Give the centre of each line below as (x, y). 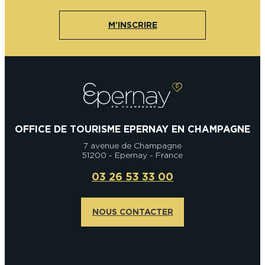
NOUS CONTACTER (132, 212)
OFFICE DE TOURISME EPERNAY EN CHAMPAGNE (132, 129)
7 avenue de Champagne (132, 145)
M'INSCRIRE (132, 25)
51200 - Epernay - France (132, 155)
